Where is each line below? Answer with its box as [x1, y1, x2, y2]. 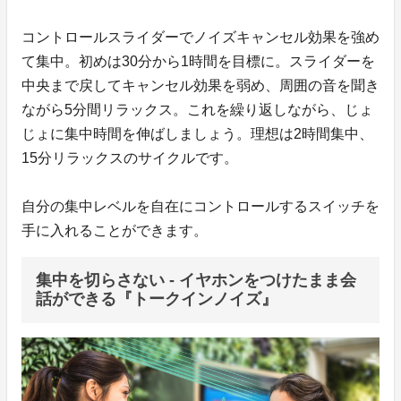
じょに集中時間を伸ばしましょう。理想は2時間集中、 [21, 125, 373, 141]
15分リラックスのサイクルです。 [21, 149, 238, 166]
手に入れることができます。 [21, 222, 208, 238]
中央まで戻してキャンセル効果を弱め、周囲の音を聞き [21, 77, 380, 93]
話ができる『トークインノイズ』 [36, 289, 277, 308]
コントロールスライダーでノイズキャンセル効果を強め [21, 29, 380, 45]
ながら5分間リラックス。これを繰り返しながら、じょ [21, 101, 373, 117]
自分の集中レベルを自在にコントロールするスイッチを [21, 198, 380, 214]
